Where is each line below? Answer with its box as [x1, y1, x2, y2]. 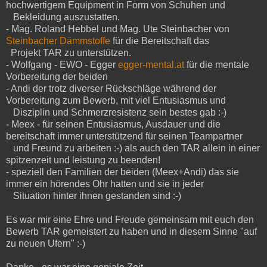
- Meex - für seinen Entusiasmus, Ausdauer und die [6, 119, 221, 129]
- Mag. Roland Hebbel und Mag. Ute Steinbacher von [6, 23, 229, 34]
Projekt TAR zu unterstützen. [6, 47, 131, 58]
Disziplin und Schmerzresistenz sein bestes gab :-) [6, 107, 226, 117]
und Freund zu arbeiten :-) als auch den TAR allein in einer [6, 142, 260, 153]
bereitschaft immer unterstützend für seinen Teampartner [6, 131, 243, 141]
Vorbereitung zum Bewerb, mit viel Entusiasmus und [6, 95, 226, 105]
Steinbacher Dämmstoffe [6, 35, 110, 46]
